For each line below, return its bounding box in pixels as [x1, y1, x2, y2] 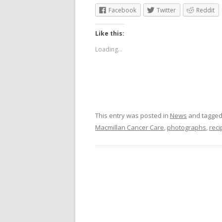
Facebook [109, 6, 136, 14]
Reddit [196, 6, 215, 14]
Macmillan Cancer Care [95, 122, 164, 132]
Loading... [95, 45, 122, 54]
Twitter [157, 6, 176, 14]
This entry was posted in [95, 111, 170, 120]
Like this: [95, 29, 124, 38]
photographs [167, 122, 206, 132]
